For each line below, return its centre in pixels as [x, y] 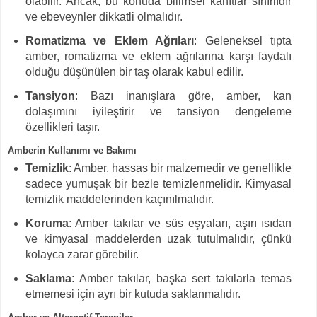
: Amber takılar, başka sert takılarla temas [181, 278]
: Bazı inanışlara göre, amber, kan [183, 96]
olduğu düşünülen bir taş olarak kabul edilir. [134, 72]
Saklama [48, 278]
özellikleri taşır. [62, 127]
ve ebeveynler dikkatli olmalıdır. [104, 17]
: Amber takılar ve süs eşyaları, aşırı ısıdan [180, 223]
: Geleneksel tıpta [243, 41]
